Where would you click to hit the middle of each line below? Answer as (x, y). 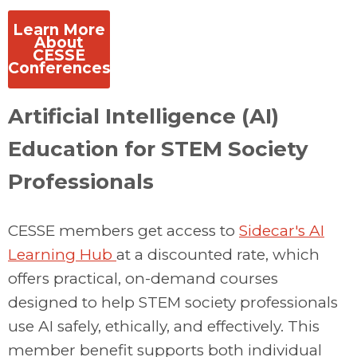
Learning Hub (62, 254)
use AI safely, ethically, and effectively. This (164, 326)
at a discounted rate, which (218, 254)
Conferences (59, 68)
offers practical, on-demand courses (143, 278)
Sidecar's (274, 230)
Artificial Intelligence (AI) (143, 116)
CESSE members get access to (124, 230)
